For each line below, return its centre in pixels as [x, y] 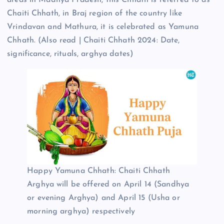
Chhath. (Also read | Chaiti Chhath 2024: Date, [93, 40]
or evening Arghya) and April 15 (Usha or [103, 198]
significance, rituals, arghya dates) [70, 54]
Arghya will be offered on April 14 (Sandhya [108, 184]
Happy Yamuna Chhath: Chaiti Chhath [98, 171]
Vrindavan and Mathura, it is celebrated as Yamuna [103, 27]
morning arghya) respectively [81, 211]
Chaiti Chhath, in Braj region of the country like [94, 13]
